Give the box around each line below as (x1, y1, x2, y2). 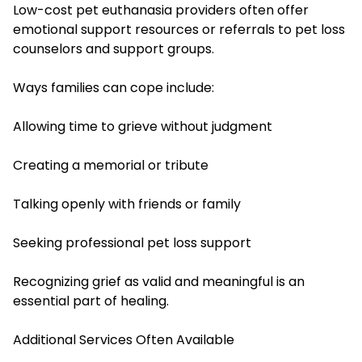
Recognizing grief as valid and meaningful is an (13, 271, 305, 291)
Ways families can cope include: (13, 78, 214, 97)
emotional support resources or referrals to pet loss (13, 19, 345, 39)
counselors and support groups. (13, 39, 214, 58)
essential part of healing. (13, 291, 169, 310)
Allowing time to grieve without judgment (13, 116, 272, 136)
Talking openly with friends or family (13, 194, 241, 213)
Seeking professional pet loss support (13, 233, 251, 252)
